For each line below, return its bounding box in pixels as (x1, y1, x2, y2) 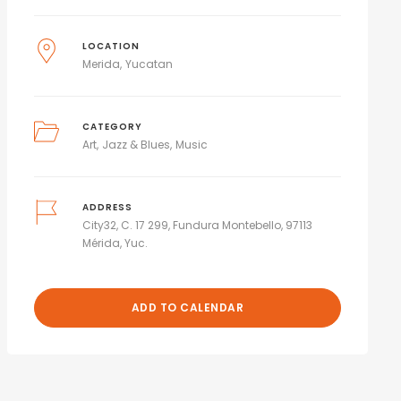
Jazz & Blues (102, 136, 171, 152)
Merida (82, 55, 121, 72)
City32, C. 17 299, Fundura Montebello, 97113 (82, 217, 313, 233)
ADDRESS (82, 200, 133, 213)
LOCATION (82, 39, 141, 52)
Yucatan (125, 55, 174, 72)
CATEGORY (82, 120, 143, 132)
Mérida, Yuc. (82, 235, 149, 251)
